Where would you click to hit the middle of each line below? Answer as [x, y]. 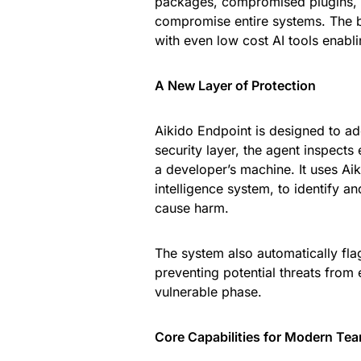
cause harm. [192, 208]
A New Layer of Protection [235, 85]
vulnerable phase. [208, 292]
